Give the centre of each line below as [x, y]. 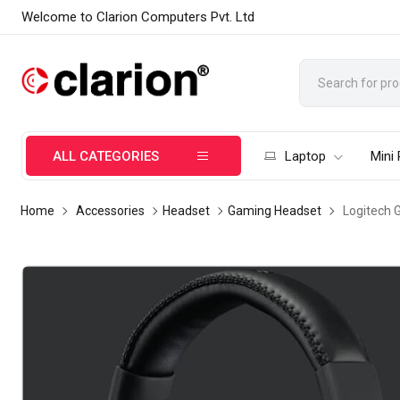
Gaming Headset [275, 211]
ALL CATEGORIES [106, 156]
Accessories [111, 211]
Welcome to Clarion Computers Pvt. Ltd [138, 17]
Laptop [306, 156]
